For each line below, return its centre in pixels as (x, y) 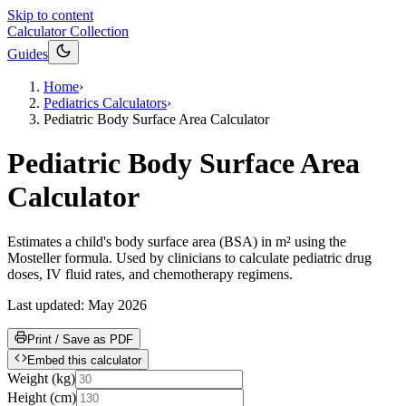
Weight (28, 378)
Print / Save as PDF (80, 339)
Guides (28, 54)
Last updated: (48, 304)
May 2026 (117, 304)
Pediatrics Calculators (105, 103)
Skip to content (50, 15)
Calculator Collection (68, 31)
